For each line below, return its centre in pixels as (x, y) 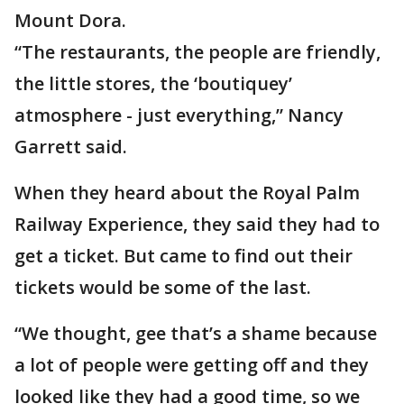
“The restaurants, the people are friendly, (197, 52)
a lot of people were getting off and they (192, 365)
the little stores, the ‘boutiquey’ (153, 83)
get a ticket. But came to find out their (184, 256)
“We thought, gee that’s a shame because (196, 333)
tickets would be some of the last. (163, 287)
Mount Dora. (70, 20)
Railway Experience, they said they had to (197, 224)
